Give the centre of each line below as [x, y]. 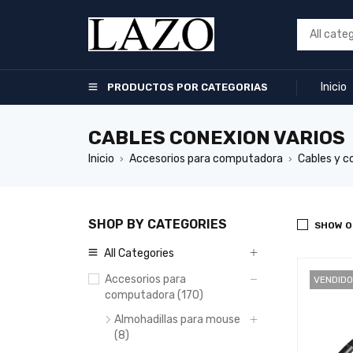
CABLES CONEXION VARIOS [217, 138]
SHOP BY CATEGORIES [158, 224]
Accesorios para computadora [206, 159]
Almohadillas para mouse [177, 320]
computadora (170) [154, 295]
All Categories [139, 253]
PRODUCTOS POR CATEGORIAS [188, 87]
